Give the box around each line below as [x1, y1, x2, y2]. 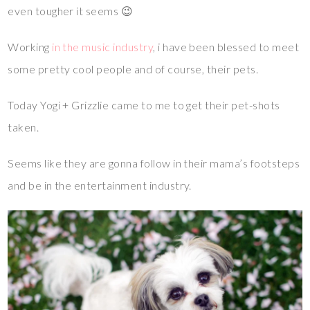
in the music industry [52, 40, 154, 54]
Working [8, 40, 53, 54]
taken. [8, 120, 39, 134]
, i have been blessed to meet [153, 40, 300, 54]
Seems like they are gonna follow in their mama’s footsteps [8, 156, 300, 170]
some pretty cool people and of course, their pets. [8, 62, 259, 76]
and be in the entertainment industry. [8, 179, 192, 192]
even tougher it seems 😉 [8, 4, 134, 18]
